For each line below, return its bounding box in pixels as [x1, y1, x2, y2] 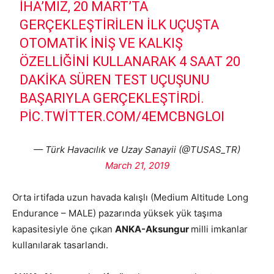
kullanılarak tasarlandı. [12, 239, 108, 251]
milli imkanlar [191, 223, 248, 235]
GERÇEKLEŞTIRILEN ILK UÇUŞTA [20, 17, 220, 32]
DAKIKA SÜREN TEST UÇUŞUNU [20, 72, 210, 87]
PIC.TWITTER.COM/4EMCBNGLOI [20, 109, 225, 124]
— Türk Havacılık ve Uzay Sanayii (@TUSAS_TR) [34, 144, 240, 155]
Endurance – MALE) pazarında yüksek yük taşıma [12, 207, 222, 219]
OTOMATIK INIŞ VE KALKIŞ [20, 35, 183, 51]
